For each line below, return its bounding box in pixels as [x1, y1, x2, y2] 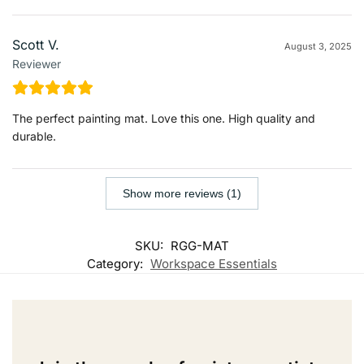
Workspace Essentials [150, 255, 277, 271]
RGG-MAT [171, 237, 229, 253]
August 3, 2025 [284, 40, 352, 52]
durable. [12, 128, 56, 143]
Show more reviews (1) [123, 186, 241, 200]
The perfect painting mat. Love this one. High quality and [12, 110, 315, 125]
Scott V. [12, 36, 59, 53]
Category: [87, 255, 146, 271]
